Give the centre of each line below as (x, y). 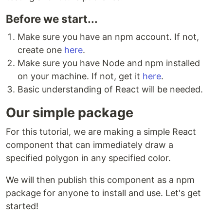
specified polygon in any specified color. (88, 158)
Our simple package (70, 113)
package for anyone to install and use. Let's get (103, 193)
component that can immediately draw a (90, 145)
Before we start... (52, 19)
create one (41, 50)
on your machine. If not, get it (80, 76)
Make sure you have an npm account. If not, (108, 37)
